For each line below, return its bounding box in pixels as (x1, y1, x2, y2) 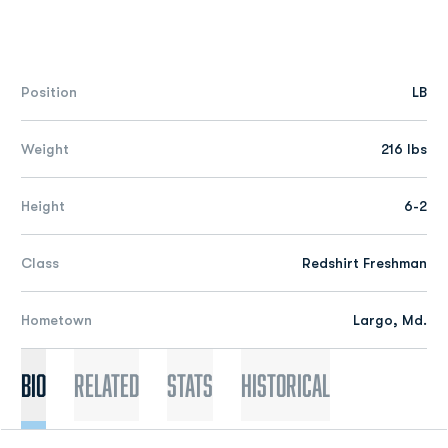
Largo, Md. (353, 312, 427, 328)
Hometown (21, 312, 92, 328)
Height (21, 198, 65, 214)
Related (74, 368, 139, 402)
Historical (241, 368, 330, 402)
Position (21, 84, 77, 100)
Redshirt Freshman (302, 255, 427, 271)
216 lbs (381, 141, 427, 157)
